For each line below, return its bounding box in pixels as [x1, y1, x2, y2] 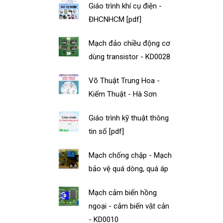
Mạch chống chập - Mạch [89, 150, 172, 160]
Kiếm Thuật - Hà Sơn [89, 89, 157, 99]
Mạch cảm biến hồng [89, 188, 157, 197]
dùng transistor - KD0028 [89, 52, 171, 61]
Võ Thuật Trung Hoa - [89, 76, 160, 85]
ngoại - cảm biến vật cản [89, 201, 170, 211]
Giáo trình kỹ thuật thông [89, 113, 169, 122]
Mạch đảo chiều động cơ [89, 38, 171, 48]
